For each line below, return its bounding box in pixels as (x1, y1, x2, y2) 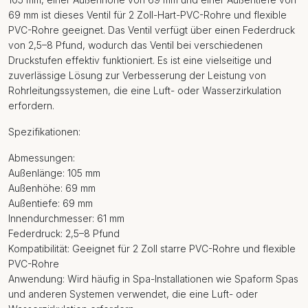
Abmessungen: (8, 152, 75, 164)
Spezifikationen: (8, 126, 80, 137)
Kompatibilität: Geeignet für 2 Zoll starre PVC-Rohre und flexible (8, 243, 296, 254)
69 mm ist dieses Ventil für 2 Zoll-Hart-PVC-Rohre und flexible (8, 9, 287, 21)
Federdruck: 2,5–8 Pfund (8, 228, 120, 239)
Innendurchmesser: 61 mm (8, 212, 124, 224)
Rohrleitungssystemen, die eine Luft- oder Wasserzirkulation (8, 85, 281, 96)
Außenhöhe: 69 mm (8, 182, 96, 194)
